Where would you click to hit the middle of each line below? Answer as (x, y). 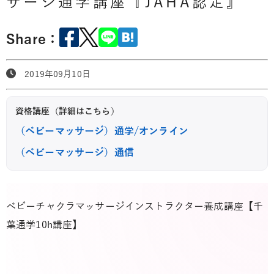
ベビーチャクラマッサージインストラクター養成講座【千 (135, 206)
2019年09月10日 (53, 74)
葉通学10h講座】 (44, 225)
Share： (33, 40)
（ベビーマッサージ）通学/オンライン (102, 131)
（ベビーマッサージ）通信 (75, 153)
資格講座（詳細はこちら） (67, 111)
